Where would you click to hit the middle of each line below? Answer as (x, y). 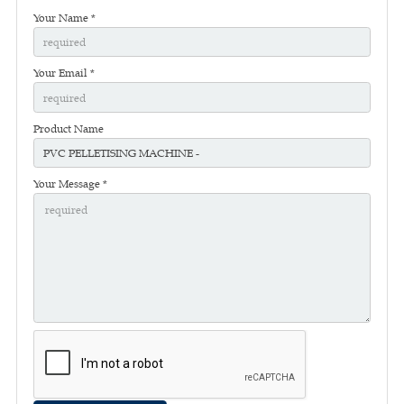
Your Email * (64, 73)
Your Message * (70, 184)
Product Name (69, 128)
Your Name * (64, 17)
